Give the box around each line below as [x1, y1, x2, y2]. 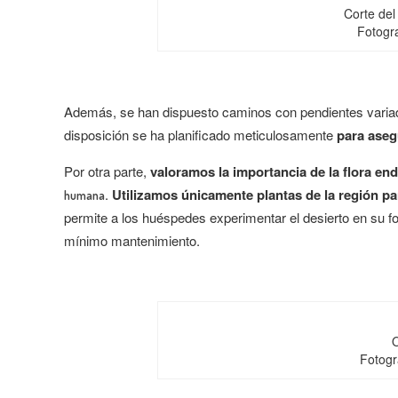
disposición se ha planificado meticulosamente [64, 125, 337, 144]
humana [64, 187, 105, 203]
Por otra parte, [64, 162, 150, 180]
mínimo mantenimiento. [64, 231, 200, 250]
